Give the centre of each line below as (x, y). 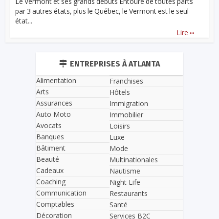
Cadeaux (50, 171)
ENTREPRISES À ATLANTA (115, 64)
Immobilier (126, 115)
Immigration (129, 104)
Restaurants (129, 194)
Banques (50, 137)
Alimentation (56, 81)
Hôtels (120, 92)
